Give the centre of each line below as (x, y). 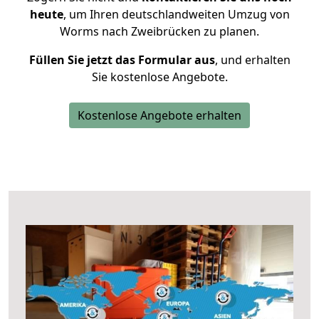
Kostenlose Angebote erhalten (159, 115)
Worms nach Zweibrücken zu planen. (159, 31)
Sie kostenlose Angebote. (159, 77)
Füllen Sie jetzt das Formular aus (122, 60)
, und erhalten (252, 60)
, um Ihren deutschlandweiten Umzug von (176, 14)
